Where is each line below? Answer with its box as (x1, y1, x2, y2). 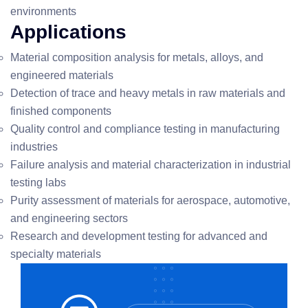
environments (10, 5, 76, 17)
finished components (10, 105, 111, 117)
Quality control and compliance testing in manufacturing (10, 123, 280, 135)
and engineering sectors (10, 212, 128, 224)
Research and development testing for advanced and (10, 230, 267, 242)
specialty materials (10, 248, 101, 260)
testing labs (10, 177, 66, 188)
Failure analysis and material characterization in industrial (10, 159, 291, 170)
